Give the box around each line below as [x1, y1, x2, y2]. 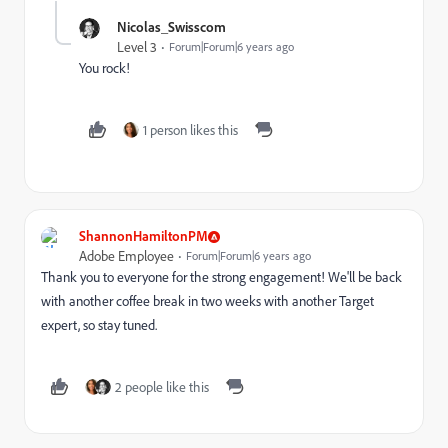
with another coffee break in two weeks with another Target [41, 292, 374, 311]
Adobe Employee [79, 247, 174, 266]
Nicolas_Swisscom [117, 18, 226, 36]
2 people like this [115, 378, 209, 397]
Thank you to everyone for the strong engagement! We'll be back [41, 268, 402, 287]
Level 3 [117, 38, 157, 57]
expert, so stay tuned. [41, 316, 160, 335]
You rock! [79, 59, 130, 78]
